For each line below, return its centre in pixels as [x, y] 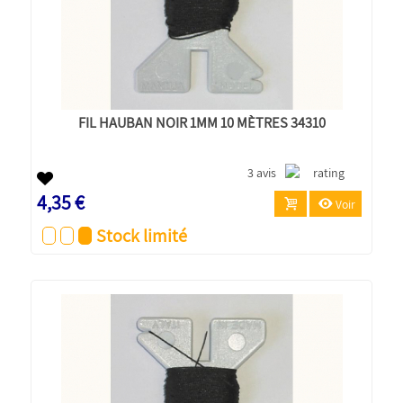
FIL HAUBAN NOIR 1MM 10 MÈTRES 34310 [201, 122]
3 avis [262, 172]
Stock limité [142, 235]
